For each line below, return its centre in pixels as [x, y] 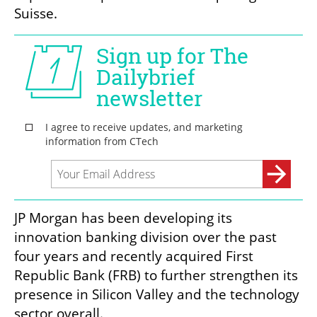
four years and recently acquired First [134, 257]
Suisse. [36, 14]
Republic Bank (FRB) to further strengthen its [156, 276]
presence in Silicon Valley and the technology [157, 295]
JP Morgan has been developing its [123, 218]
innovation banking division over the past [145, 237]
